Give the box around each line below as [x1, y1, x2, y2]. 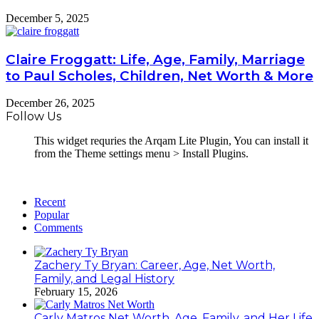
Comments [34, 221, 83, 234]
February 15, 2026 [34, 286, 117, 298]
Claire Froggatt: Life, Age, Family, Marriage [6, 51, 305, 68]
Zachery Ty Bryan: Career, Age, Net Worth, [34, 258, 275, 273]
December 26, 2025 [6, 97, 95, 110]
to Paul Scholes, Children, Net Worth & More [6, 67, 313, 84]
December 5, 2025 [6, 11, 89, 24]
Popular [34, 209, 69, 221]
